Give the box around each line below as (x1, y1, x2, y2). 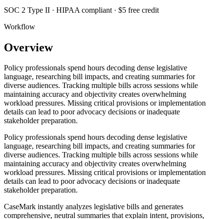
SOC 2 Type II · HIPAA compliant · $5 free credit (4, 5, 159, 14)
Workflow (4, 22, 35, 31)
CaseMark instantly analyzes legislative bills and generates (4, 202, 183, 211)
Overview (4, 41, 53, 54)
